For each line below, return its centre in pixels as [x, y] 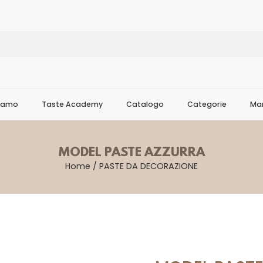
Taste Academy [72, 104]
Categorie [207, 104]
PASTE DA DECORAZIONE [149, 166]
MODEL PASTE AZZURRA [131, 153]
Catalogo [145, 104]
